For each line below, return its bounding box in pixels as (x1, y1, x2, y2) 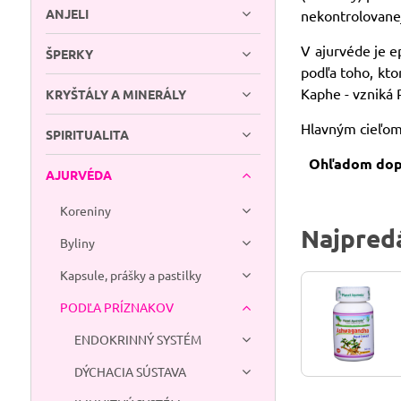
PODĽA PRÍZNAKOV (59, 299, 174, 315)
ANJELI (45, 5, 89, 21)
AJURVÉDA (45, 166, 112, 183)
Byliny (59, 235, 95, 251)
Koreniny (59, 202, 111, 218)
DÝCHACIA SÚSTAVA (73, 363, 186, 380)
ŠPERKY (45, 46, 93, 62)
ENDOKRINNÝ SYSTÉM (73, 331, 201, 347)
